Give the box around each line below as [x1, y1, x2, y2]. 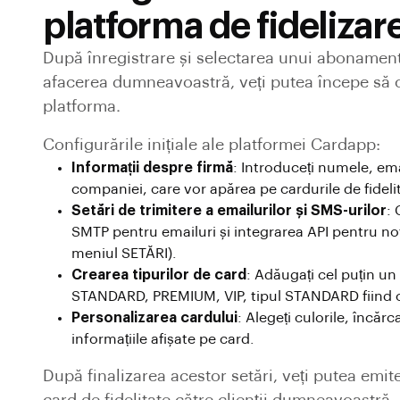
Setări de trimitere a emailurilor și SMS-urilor [71, 204, 387, 218]
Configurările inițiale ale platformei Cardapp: [43, 137, 380, 153]
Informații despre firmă [71, 161, 233, 175]
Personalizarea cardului [71, 311, 237, 325]
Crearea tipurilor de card [71, 268, 246, 282]
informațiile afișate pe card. [71, 332, 254, 346]
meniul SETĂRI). [71, 246, 177, 261]
